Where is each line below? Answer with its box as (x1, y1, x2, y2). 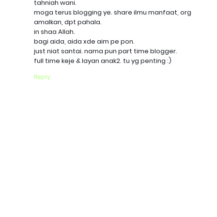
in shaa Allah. (34, 27, 75, 36)
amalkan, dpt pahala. (34, 17, 102, 27)
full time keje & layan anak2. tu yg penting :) (34, 56, 171, 65)
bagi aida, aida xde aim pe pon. (34, 37, 135, 46)
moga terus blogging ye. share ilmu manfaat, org (34, 8, 191, 17)
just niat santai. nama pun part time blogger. (34, 46, 177, 56)
